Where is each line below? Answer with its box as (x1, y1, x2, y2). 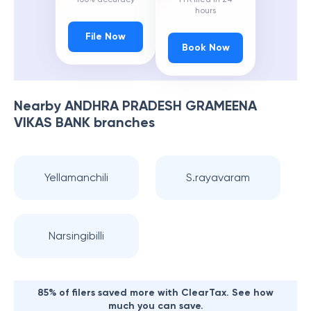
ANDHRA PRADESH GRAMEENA (65, 97, 257, 114)
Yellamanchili (44, 171, 108, 184)
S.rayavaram (186, 171, 250, 184)
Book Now (181, 42, 230, 54)
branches (90, 114, 155, 131)
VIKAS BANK (14, 114, 90, 131)
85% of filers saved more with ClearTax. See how (37, 287, 274, 299)
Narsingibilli (49, 229, 104, 242)
